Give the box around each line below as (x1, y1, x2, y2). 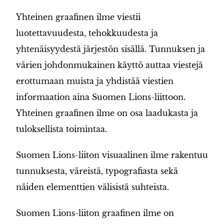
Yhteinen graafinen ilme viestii (16, 12, 140, 22)
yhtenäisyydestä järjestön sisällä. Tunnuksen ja (16, 44, 205, 54)
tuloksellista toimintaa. (16, 124, 107, 134)
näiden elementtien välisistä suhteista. (16, 182, 169, 192)
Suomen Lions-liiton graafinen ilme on (16, 208, 174, 218)
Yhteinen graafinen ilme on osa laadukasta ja (16, 108, 198, 118)
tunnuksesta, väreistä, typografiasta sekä (16, 166, 178, 176)
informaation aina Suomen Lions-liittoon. (16, 92, 185, 102)
